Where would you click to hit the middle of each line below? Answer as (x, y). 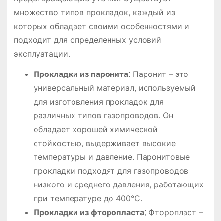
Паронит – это (159, 74)
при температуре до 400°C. (88, 198)
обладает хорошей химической (95, 129)
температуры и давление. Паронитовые (111, 157)
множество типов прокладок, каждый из (94, 12)
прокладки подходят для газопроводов (111, 170)
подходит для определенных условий (87, 40)
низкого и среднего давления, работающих (118, 184)
